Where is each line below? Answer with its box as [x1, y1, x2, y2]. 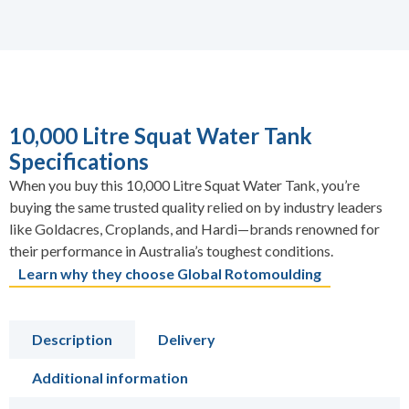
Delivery [158, 330, 215, 349]
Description [32, 330, 112, 349]
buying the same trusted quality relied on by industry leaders [9, 198, 383, 216]
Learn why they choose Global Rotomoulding [18, 265, 321, 283]
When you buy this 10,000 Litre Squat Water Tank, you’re [9, 176, 360, 194]
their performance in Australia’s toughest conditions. [9, 242, 333, 260]
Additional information [32, 369, 188, 387]
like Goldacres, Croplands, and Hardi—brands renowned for [9, 220, 380, 238]
